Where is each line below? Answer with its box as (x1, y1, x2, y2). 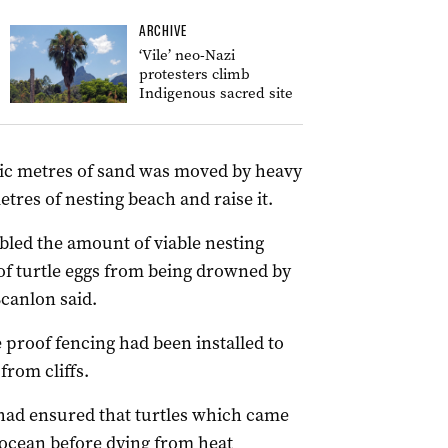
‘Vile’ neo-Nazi (139, 45, 235, 65)
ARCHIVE (139, 22, 187, 40)
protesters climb (139, 64, 250, 84)
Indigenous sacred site (139, 83, 293, 103)
